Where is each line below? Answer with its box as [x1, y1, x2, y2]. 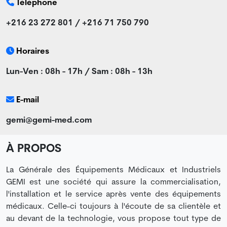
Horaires [16, 47, 49, 56]
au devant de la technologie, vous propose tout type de [6, 214, 221, 223]
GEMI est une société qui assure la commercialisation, [6, 178, 221, 186]
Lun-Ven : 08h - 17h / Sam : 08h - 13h [6, 67, 153, 76]
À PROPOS [6, 143, 61, 155]
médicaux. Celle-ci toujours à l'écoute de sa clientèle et [6, 202, 221, 211]
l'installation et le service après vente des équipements [6, 190, 221, 199]
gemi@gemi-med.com [6, 116, 92, 125]
